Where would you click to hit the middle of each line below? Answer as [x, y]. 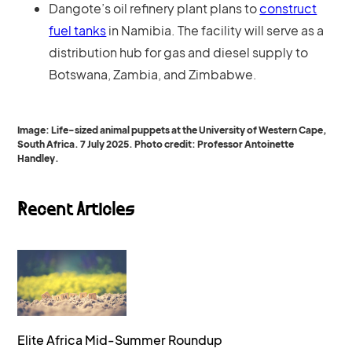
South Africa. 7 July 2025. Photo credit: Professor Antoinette [156, 144]
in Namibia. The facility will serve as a [215, 30]
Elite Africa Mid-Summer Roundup [120, 339]
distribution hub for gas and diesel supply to [179, 52]
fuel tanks [78, 30]
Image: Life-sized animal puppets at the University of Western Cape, [172, 130]
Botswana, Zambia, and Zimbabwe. [153, 74]
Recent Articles [76, 211]
